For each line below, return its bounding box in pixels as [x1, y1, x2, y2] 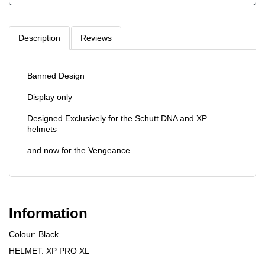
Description [18, 33, 60, 43]
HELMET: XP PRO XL [9, 245, 89, 256]
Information [9, 205, 88, 221]
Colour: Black [9, 229, 59, 239]
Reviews [80, 33, 112, 43]
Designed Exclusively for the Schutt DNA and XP [27, 113, 207, 123]
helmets [27, 124, 57, 134]
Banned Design [27, 70, 85, 80]
